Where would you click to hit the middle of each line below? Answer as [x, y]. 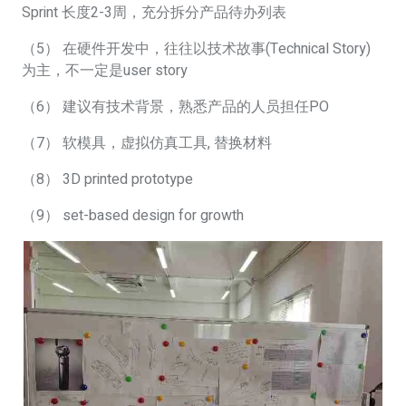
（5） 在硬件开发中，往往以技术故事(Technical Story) [196, 48]
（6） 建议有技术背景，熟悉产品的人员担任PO [175, 106]
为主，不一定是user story [105, 70]
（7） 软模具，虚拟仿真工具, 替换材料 [147, 143]
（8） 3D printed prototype [107, 179]
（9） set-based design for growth [135, 215]
